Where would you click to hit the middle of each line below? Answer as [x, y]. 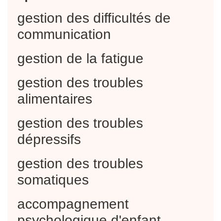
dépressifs [49, 139]
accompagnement [73, 204]
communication [64, 34]
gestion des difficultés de [94, 18]
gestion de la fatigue [80, 58]
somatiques [53, 180]
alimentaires [55, 99]
